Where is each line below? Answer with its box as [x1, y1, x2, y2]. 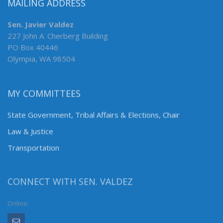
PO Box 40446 [7, 42, 58, 52]
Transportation [7, 143, 59, 153]
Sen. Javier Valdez [7, 19, 74, 29]
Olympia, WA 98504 [7, 53, 75, 64]
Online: [7, 201, 29, 210]
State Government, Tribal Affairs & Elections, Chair [7, 110, 180, 120]
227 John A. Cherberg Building [7, 30, 108, 41]
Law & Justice [7, 126, 53, 137]
